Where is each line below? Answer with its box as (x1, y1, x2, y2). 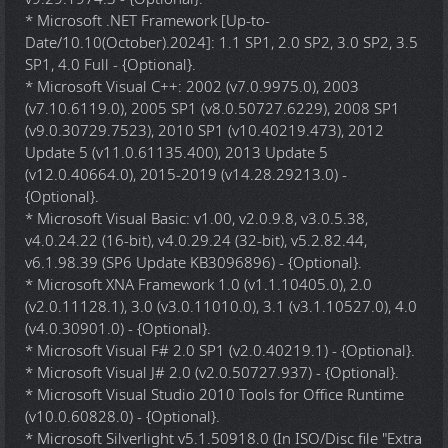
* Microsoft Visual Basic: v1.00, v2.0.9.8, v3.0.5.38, (25, 208, 368, 230)
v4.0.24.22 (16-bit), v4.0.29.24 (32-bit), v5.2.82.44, (25, 230, 367, 252)
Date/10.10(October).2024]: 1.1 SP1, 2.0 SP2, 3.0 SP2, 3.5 (25, 32, 418, 54)
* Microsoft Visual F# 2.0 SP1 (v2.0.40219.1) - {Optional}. (25, 340, 415, 362)
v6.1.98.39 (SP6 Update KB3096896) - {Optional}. (25, 252, 362, 274)
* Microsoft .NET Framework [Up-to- (25, 10, 270, 32)
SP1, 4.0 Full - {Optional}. (25, 54, 196, 76)
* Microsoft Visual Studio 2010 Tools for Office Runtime (25, 384, 404, 406)
